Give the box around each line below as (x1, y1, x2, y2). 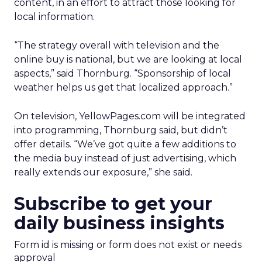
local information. (14, 11, 95, 22)
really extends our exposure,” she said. (14, 167, 192, 178)
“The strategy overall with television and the (14, 40, 219, 51)
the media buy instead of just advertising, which (14, 153, 236, 164)
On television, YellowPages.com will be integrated (14, 111, 246, 122)
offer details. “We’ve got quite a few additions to (14, 139, 236, 150)
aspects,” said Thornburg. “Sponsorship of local (14, 68, 231, 79)
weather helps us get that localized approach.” (14, 82, 233, 93)
